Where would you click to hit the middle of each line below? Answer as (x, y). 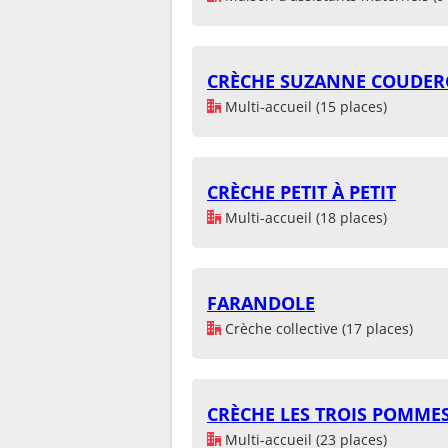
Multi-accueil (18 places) (304, 217)
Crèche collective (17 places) (317, 328)
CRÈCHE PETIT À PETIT (301, 191)
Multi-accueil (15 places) (304, 106)
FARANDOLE (261, 302)
